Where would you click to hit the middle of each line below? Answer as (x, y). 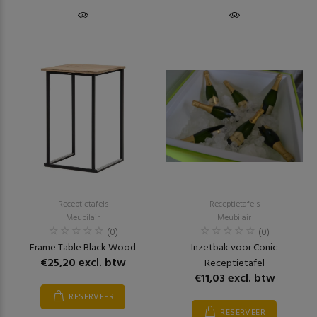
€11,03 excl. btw (234, 279)
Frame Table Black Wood (83, 248)
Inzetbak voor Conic (234, 248)
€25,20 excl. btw (83, 263)
